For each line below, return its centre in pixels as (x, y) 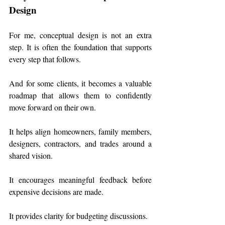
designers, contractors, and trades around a (80, 144)
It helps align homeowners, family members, (80, 132)
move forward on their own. (52, 107)
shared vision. (31, 156)
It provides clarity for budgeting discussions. (78, 216)
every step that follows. (46, 59)
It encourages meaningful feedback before (80, 180)
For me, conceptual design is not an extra (80, 35)
